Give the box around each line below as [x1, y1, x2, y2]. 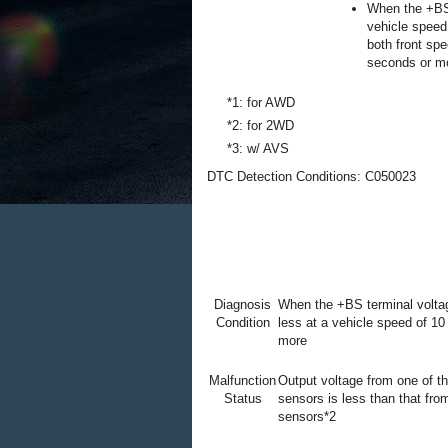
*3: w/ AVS [227, 141, 289, 156]
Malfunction [209, 373, 276, 388]
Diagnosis [214, 297, 271, 312]
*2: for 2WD [227, 118, 294, 133]
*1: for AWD [227, 95, 295, 110]
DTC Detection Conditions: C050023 [207, 169, 416, 184]
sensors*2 [278, 409, 336, 424]
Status [223, 391, 262, 406]
